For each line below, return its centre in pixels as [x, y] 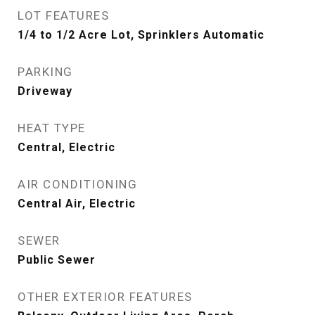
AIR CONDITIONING [77, 184]
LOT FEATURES [63, 15]
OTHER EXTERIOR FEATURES [105, 297]
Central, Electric [66, 147]
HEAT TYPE [52, 128]
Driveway [45, 91]
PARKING [45, 72]
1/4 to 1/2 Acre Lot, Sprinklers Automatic [141, 35]
